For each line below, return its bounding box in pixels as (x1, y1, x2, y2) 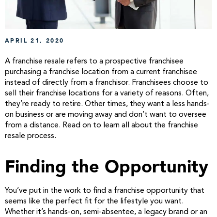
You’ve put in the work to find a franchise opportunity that (5, 186, 204, 195)
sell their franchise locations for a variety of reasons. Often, (5, 89, 209, 97)
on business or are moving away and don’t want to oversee (5, 110, 206, 119)
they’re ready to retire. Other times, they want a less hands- (5, 100, 210, 108)
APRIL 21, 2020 (5, 36, 64, 45)
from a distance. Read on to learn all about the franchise (5, 121, 198, 129)
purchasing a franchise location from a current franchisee (5, 68, 197, 76)
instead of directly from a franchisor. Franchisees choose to (5, 78, 208, 87)
